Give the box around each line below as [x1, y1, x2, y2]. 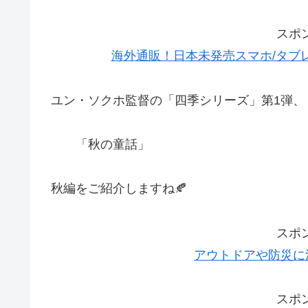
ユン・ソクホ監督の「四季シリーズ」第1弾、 [51, 93, 305, 107]
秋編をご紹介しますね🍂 [51, 181, 187, 196]
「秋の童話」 [51, 137, 150, 151]
